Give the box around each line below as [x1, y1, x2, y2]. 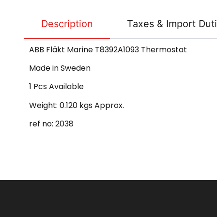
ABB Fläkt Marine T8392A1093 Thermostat [29, 44, 187, 55]
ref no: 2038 [29, 118, 74, 130]
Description [41, 17, 93, 30]
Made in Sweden [29, 62, 91, 74]
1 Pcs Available [29, 81, 84, 93]
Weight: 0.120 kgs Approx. [29, 99, 124, 111]
